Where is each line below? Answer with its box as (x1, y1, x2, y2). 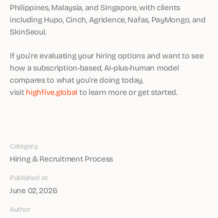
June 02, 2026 (10, 184, 57, 196)
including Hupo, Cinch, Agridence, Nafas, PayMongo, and (10, 14, 206, 25)
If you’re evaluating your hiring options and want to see (10, 50, 204, 61)
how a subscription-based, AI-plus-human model (10, 62, 179, 73)
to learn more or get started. (77, 86, 178, 97)
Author (10, 204, 31, 214)
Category (10, 141, 38, 151)
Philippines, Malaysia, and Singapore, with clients (10, 1, 181, 13)
